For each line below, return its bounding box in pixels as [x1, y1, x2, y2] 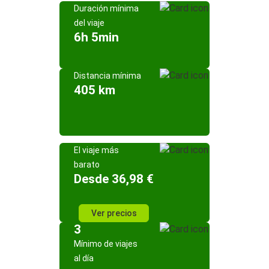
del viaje [74, 18, 104, 28]
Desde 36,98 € [74, 172, 154, 186]
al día [74, 253, 94, 263]
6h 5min [74, 30, 119, 44]
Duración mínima [74, 4, 139, 13]
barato [74, 160, 100, 169]
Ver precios [91, 208, 137, 218]
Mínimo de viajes [74, 239, 138, 249]
